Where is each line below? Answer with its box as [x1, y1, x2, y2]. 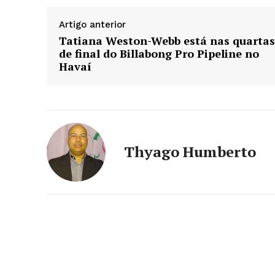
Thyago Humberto [124, 142, 256, 162]
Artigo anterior [59, 19, 126, 31]
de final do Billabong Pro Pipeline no [59, 46, 259, 61]
